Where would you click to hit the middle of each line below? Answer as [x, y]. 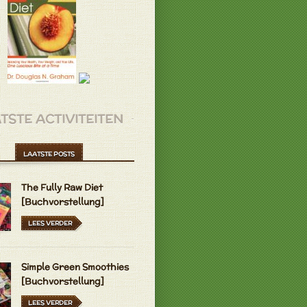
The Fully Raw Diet [62, 187]
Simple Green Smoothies [75, 267]
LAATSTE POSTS [49, 154]
